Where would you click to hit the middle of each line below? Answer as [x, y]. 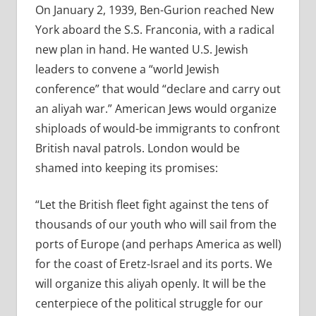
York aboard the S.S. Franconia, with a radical [154, 30]
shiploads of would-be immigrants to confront [157, 129]
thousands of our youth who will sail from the [156, 225]
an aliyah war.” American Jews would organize [156, 109]
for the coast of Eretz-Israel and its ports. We [153, 264]
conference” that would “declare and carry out [158, 89]
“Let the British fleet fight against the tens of [151, 205]
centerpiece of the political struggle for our [149, 304]
